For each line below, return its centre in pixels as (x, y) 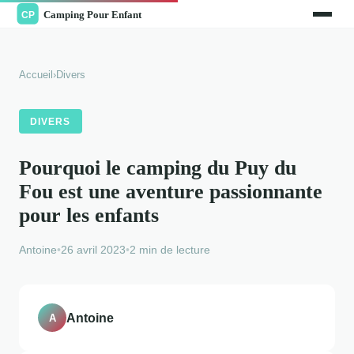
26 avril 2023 (93, 250)
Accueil (36, 75)
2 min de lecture (170, 250)
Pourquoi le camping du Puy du (158, 168)
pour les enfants (89, 216)
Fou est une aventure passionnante (171, 192)
